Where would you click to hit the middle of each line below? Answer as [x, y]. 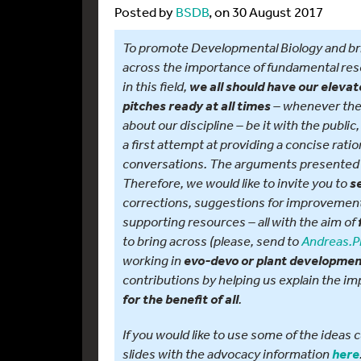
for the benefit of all [180, 299]
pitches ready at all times [197, 106]
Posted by [145, 12]
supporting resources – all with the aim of [239, 221]
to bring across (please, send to [212, 241]
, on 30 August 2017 [266, 12]
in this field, [155, 86]
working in [153, 260]
